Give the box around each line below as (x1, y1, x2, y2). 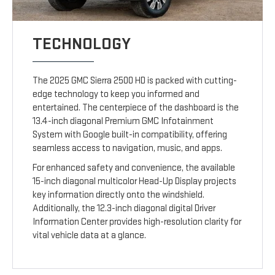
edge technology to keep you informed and (33, 88, 200, 101)
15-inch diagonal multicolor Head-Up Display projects (33, 176, 237, 188)
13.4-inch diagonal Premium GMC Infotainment (33, 115, 214, 128)
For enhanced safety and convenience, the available (33, 162, 236, 174)
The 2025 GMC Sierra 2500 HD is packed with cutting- (33, 75, 238, 87)
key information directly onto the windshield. (33, 189, 205, 201)
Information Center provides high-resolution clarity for (33, 216, 242, 228)
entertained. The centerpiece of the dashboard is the (33, 102, 239, 114)
